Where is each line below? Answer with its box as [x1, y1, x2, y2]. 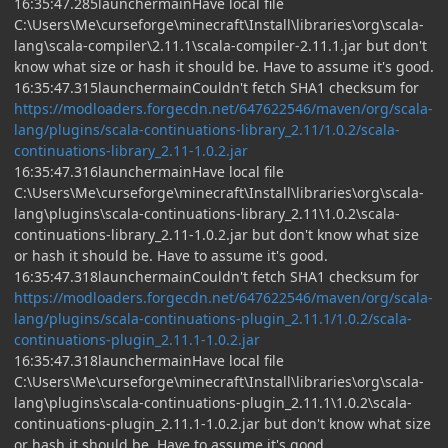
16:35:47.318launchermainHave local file [14, 350, 284, 370]
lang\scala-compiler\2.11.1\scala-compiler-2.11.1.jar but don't [14, 35, 427, 55]
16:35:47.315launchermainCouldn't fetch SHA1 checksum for [14, 77, 419, 97]
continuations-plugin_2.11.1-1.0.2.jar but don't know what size [14, 413, 431, 433]
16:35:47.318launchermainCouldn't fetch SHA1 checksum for [14, 266, 419, 286]
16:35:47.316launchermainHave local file [14, 161, 284, 181]
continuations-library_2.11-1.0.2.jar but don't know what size [14, 224, 419, 244]
